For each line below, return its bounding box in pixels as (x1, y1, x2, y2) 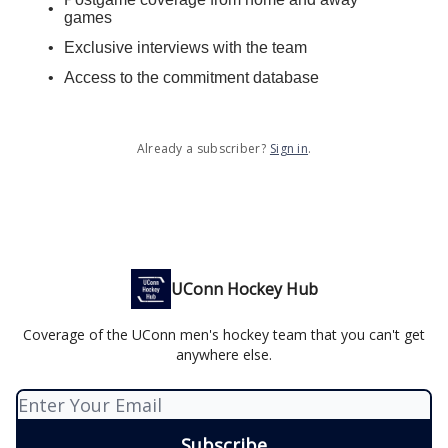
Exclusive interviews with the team (64, 39, 307, 56)
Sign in (269, 140, 309, 157)
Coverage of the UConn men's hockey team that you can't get (23, 325, 425, 344)
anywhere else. (176, 345, 272, 364)
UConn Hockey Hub (170, 278, 318, 300)
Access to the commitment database (64, 69, 319, 86)
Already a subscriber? (136, 140, 266, 157)
